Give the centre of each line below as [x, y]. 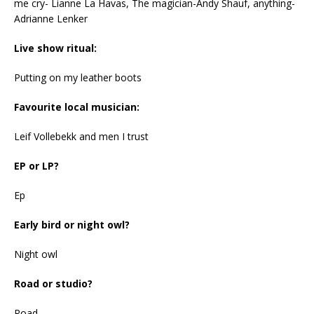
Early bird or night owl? [72, 225]
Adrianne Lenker [51, 19]
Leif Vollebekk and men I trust [81, 137]
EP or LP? [36, 166]
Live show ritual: [55, 48]
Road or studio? [53, 284]
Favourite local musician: [77, 107]
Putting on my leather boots [78, 78]
